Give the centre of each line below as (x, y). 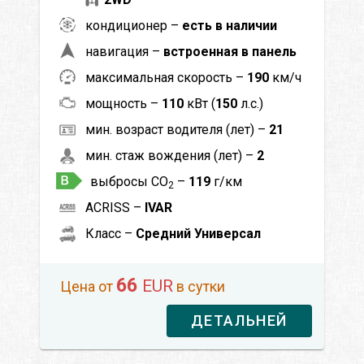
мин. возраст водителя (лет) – (177, 129)
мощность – (123, 103)
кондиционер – (134, 25)
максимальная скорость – (166, 77)
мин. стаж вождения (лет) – (171, 155)
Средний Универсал (198, 233)
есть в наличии (230, 25)
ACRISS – (115, 207)
